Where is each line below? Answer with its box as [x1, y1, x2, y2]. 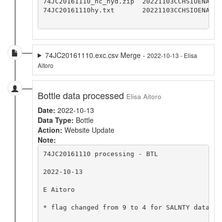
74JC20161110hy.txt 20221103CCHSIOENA [43, 6, 210, 14]
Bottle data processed [38, 88, 126, 102]
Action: [38, 124, 62, 135]
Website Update [62, 124, 114, 135]
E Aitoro [43, 186, 75, 194]
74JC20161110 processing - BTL [43, 150, 158, 158]
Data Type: [38, 114, 74, 125]
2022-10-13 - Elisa [147, 51, 197, 59]
